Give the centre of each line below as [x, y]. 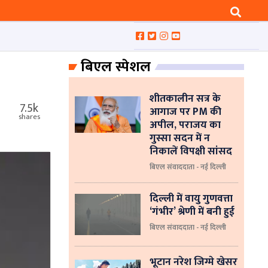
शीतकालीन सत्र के [185, 98]
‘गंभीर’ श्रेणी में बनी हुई [192, 211]
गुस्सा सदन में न [179, 138]
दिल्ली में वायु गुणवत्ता [191, 198]
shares [29, 117]
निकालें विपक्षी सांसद [191, 151]
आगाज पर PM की [185, 111]
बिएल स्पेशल [115, 67]
